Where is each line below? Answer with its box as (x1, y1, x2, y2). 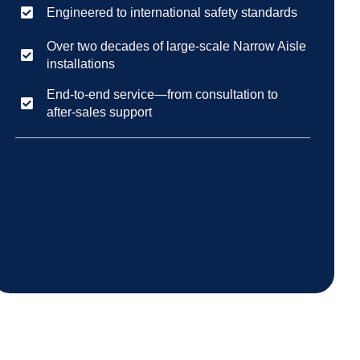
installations (47, 56, 116, 71)
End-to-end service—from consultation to (47, 87, 279, 101)
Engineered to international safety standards (47, 5, 298, 19)
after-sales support (47, 104, 153, 119)
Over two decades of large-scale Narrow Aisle (47, 39, 307, 53)
